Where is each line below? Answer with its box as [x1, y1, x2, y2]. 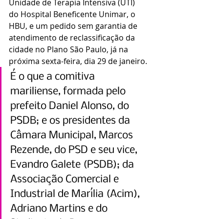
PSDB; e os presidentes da [10, 115, 132, 127]
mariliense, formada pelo [10, 86, 128, 97]
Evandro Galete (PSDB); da [10, 159, 136, 171]
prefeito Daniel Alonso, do [10, 100, 131, 112]
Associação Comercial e [10, 174, 121, 185]
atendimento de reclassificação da [9, 32, 137, 43]
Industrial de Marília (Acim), [10, 188, 142, 200]
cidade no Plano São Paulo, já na [9, 44, 130, 55]
